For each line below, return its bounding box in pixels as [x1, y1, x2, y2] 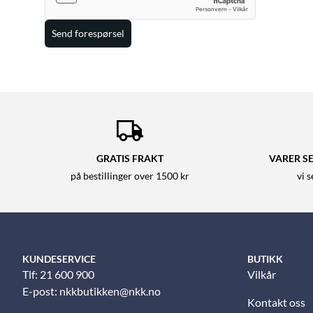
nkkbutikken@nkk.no [59, 284, 161, 298]
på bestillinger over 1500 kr [71, 170, 189, 182]
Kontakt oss [247, 296, 305, 310]
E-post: [22, 284, 59, 298]
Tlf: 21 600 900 [22, 268, 94, 282]
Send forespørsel [52, 27, 124, 40]
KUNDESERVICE [22, 253, 96, 265]
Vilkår [247, 268, 276, 282]
